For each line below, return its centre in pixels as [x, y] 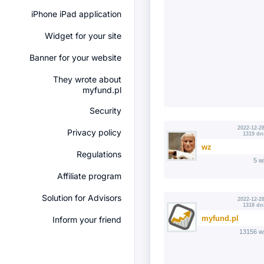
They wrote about [87, 79]
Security [105, 110]
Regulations [99, 154]
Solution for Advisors [82, 198]
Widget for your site [83, 36]
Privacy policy [94, 132]
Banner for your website [75, 57]
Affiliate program [89, 176]
